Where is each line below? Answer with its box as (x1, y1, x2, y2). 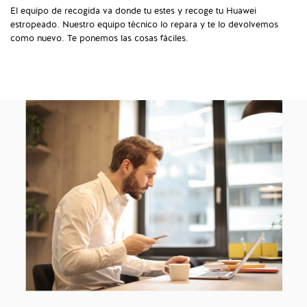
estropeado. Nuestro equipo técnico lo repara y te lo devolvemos (10, 19, 278, 32)
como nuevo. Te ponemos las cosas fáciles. (10, 32, 188, 45)
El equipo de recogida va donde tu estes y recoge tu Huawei (10, 5, 256, 18)
